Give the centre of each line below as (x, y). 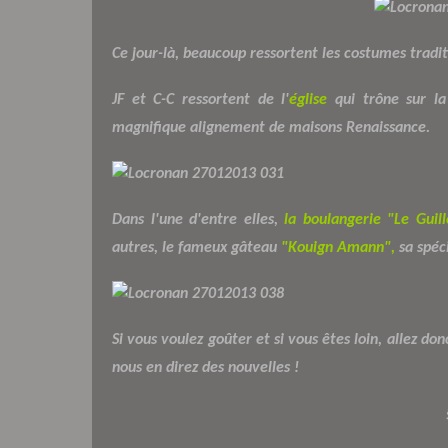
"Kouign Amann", (338, 247)
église (308, 99)
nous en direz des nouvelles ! (205, 367)
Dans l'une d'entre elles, (198, 219)
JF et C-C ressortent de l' (201, 99)
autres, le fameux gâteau (196, 247)
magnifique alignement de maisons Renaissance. (271, 127)
